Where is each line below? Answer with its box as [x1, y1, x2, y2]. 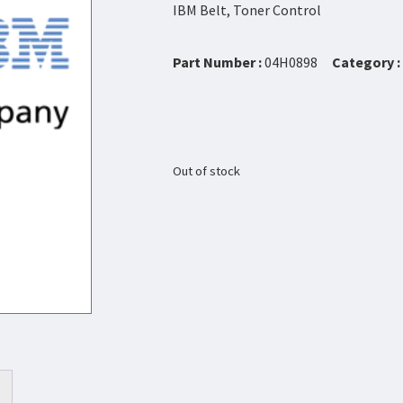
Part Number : [173, 53, 264, 72]
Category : [332, 53, 400, 72]
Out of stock [173, 162, 240, 179]
